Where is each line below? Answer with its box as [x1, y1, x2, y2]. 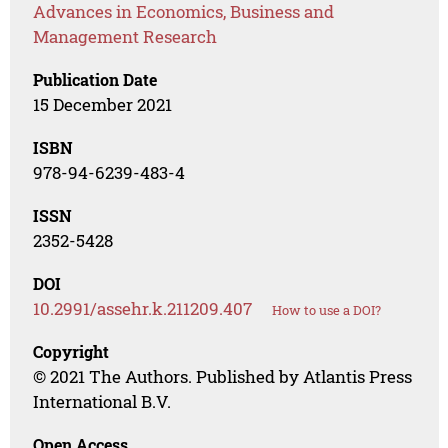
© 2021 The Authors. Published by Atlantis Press [33, 365, 413, 389]
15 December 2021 [33, 93, 173, 117]
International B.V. [33, 390, 172, 414]
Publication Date [33, 69, 158, 91]
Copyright [33, 341, 110, 363]
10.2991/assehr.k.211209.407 [33, 297, 253, 321]
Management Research [33, 25, 218, 49]
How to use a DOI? [272, 301, 382, 320]
